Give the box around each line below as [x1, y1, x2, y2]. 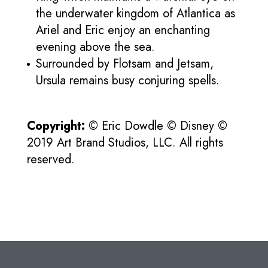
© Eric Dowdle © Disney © [89, 117, 227, 135]
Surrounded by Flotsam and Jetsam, [36, 54, 214, 72]
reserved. [27, 150, 75, 168]
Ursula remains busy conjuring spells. [36, 71, 220, 89]
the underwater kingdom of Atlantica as [36, 4, 235, 22]
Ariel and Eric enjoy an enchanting [36, 21, 210, 39]
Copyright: [27, 117, 89, 135]
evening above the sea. [36, 38, 155, 56]
